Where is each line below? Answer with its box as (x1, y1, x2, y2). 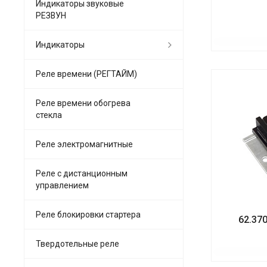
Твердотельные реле (36, 238, 119, 249)
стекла (36, 110, 62, 120)
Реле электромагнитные (36, 139, 133, 149)
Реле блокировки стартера (36, 209, 141, 219)
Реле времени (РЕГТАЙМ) (36, 69, 137, 79)
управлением (36, 180, 89, 190)
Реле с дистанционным (36, 168, 128, 178)
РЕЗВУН (36, 10, 66, 20)
